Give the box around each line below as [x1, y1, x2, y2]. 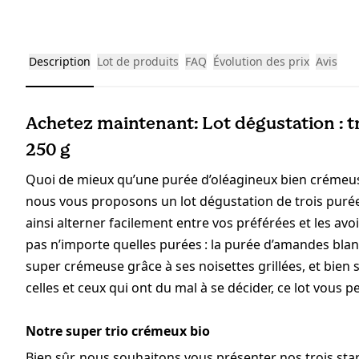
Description [29, 54, 91, 70]
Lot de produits [97, 54, 179, 70]
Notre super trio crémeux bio [26, 322, 210, 341]
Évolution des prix [213, 54, 309, 70]
